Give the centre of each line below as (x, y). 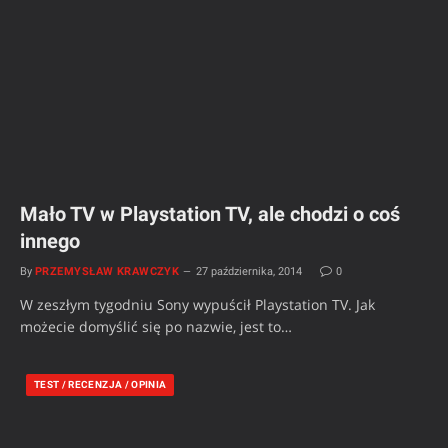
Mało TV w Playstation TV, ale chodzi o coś (210, 214)
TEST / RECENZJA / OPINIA (100, 385)
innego (50, 241)
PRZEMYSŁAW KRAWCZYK (107, 272)
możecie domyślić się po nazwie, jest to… (156, 327)
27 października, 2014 (249, 272)
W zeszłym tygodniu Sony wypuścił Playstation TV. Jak (197, 305)
